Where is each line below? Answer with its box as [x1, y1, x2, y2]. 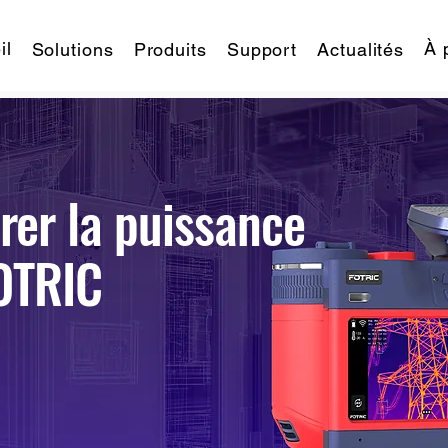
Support [226, 39, 298, 60]
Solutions [31, 39, 114, 60]
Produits [133, 39, 207, 60]
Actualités [317, 39, 405, 60]
